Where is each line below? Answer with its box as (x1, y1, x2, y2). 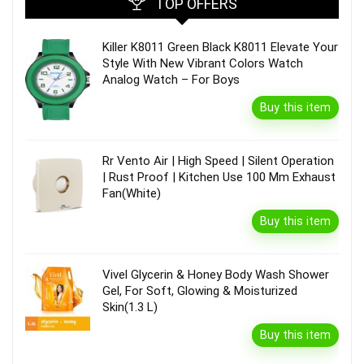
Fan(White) (102, 186, 161, 201)
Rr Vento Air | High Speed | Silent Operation (102, 154, 334, 169)
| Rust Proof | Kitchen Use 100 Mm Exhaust (102, 170, 336, 185)
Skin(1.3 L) (102, 300, 158, 315)
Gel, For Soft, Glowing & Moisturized (102, 284, 297, 299)
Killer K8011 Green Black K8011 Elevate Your (102, 40, 338, 55)
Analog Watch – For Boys (102, 72, 240, 88)
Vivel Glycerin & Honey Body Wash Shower (102, 267, 329, 283)
